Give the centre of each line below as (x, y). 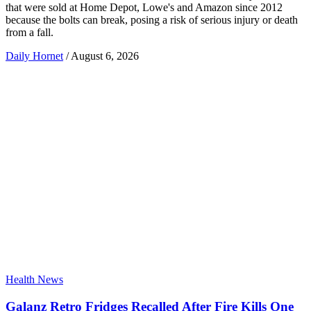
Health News (34, 279)
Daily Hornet (34, 56)
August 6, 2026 (105, 56)
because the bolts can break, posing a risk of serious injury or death (152, 19)
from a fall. (30, 32)
